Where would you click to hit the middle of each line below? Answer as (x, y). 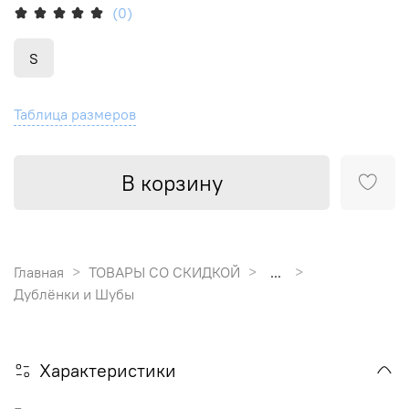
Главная (39, 273)
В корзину (172, 182)
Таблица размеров (75, 114)
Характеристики (108, 371)
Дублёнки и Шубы (74, 294)
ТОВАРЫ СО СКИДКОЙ (164, 273)
